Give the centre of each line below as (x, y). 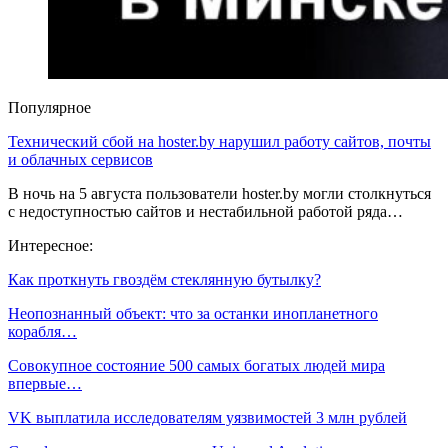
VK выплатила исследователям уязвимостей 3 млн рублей (207, 417)
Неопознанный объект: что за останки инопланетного (193, 313)
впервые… (45, 383)
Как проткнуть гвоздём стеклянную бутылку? (164, 279)
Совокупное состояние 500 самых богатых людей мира (196, 365)
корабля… (42, 331)
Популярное (49, 107)
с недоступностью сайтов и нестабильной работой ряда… (205, 211)
